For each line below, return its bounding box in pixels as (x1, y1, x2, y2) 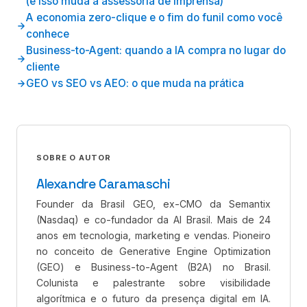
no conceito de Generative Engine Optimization (36, 245, 271, 258)
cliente (26, 60, 60, 74)
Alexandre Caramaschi (36, 175, 171, 193)
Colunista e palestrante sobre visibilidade (36, 277, 271, 289)
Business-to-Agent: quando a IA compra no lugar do (26, 44, 286, 58)
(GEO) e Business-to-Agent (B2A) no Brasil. (36, 261, 271, 273)
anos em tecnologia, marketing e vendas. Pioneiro (36, 230, 271, 242)
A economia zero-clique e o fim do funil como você (26, 11, 282, 25)
